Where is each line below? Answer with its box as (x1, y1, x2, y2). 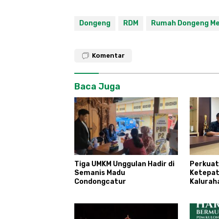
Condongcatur (74, 177, 126, 186)
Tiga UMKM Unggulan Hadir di (74, 160, 175, 169)
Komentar (92, 51, 125, 59)
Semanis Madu (74, 169, 125, 177)
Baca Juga (74, 81, 120, 92)
